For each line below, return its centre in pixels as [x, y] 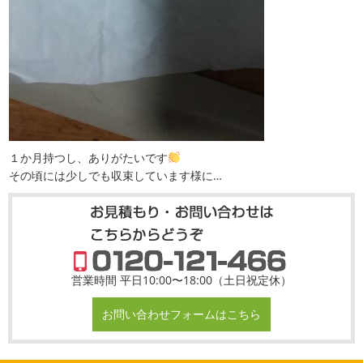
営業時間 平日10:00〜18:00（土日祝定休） [181, 280]
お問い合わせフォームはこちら [181, 314]
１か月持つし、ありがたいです [89, 157]
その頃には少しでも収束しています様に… [116, 175]
